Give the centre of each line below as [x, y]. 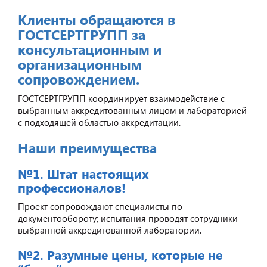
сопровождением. [79, 79]
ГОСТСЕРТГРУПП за [82, 34]
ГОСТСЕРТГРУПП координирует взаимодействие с [121, 98]
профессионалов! [72, 187]
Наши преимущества [87, 147]
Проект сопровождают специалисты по [100, 206]
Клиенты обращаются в [97, 19]
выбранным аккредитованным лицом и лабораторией [132, 110]
